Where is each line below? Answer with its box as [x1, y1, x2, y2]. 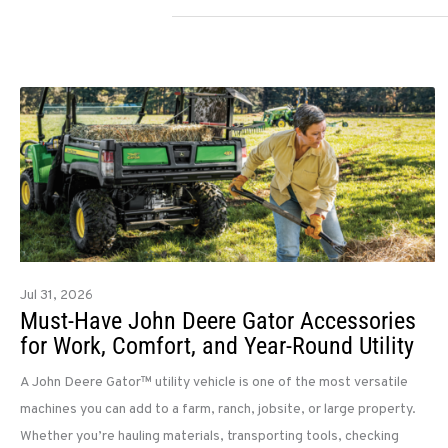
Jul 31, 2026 [20, 287, 93, 305]
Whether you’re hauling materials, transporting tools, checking [20, 428, 399, 446]
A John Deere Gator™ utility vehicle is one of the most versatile [20, 374, 408, 392]
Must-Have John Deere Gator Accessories [20, 307, 416, 336]
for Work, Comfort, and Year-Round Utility [20, 332, 414, 361]
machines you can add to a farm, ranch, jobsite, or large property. [20, 401, 416, 419]
